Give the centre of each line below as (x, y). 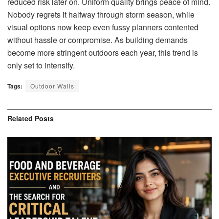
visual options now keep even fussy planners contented (103, 27)
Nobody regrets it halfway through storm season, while (101, 15)
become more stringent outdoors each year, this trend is (103, 53)
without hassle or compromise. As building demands (98, 40)
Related (20, 119)
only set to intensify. (41, 66)
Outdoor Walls (52, 86)
